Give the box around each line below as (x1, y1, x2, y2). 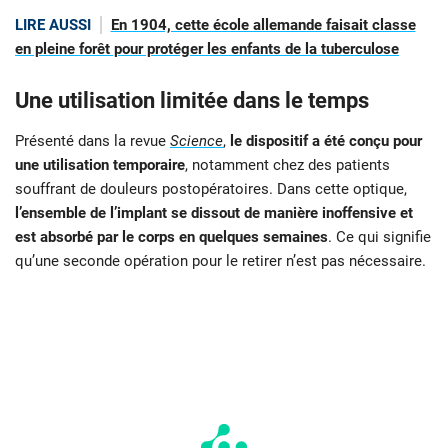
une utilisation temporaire (15, 155, 185, 174)
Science (170, 131, 223, 150)
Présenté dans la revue (15, 131, 170, 150)
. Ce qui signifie (328, 227, 431, 246)
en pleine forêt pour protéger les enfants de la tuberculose (15, 39, 399, 58)
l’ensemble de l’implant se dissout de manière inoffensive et (15, 203, 413, 222)
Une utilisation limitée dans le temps (15, 87, 369, 113)
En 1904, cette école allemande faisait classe (110, 15, 416, 34)
